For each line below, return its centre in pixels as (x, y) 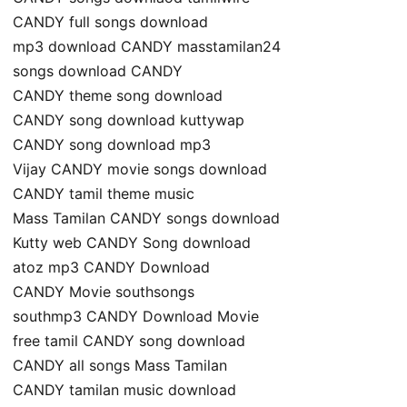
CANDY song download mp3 (112, 145)
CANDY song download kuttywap (129, 120)
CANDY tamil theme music (104, 194)
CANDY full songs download (110, 22)
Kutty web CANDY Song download (132, 243)
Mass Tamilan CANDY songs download (146, 218)
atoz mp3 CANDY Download (111, 268)
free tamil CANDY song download (129, 341)
